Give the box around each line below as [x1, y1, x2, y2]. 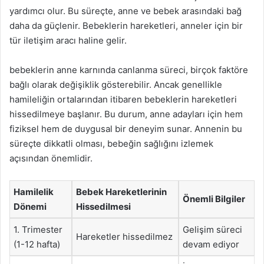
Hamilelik [14, 186, 54, 197]
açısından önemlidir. [9, 153, 93, 164]
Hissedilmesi [76, 201, 131, 212]
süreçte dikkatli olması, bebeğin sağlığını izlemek [9, 138, 213, 149]
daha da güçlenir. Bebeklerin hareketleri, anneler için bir [9, 20, 243, 31]
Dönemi [14, 201, 47, 212]
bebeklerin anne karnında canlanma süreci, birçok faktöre [9, 64, 248, 75]
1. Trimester [14, 224, 62, 235]
